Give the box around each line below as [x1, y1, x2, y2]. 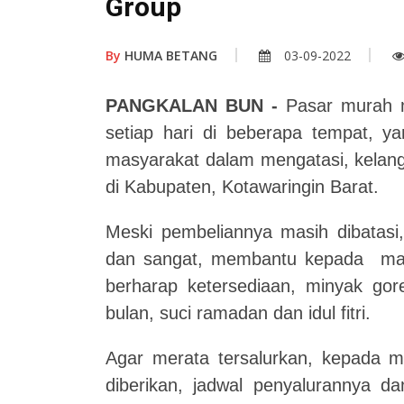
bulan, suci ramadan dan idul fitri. [106, 303, 371, 324]
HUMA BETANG [121, 47, 217, 65]
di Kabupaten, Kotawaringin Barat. [106, 177, 379, 197]
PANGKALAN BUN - [106, 96, 278, 116]
